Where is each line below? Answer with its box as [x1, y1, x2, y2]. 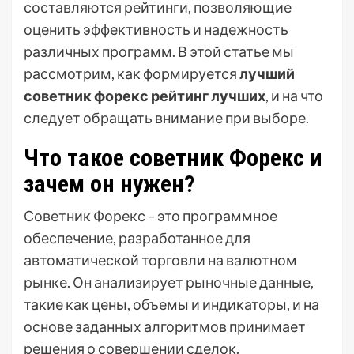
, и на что [265, 86, 323, 104]
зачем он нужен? [24, 169, 194, 198]
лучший [239, 64, 295, 82]
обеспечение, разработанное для [24, 228, 250, 247]
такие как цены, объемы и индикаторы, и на [24, 295, 319, 313]
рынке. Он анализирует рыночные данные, [24, 273, 314, 291]
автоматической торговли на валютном [24, 250, 297, 269]
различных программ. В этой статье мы [24, 42, 294, 60]
